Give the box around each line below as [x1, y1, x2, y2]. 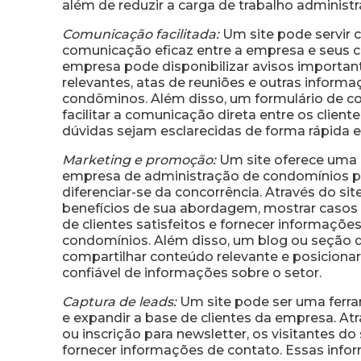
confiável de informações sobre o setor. [62, 264, 322, 280]
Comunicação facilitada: [62, 26, 219, 42]
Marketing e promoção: [62, 151, 216, 168]
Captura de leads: [62, 293, 176, 309]
